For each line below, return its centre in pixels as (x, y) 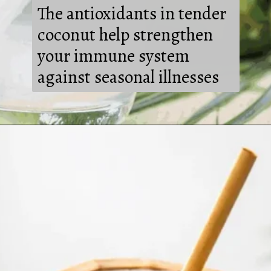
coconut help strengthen (125, 34)
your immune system (113, 55)
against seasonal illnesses (128, 77)
